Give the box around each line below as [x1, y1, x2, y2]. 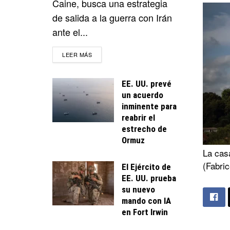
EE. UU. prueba [122, 172, 176, 183]
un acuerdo [122, 89, 163, 100]
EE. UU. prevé [122, 78, 171, 89]
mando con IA [122, 195, 171, 206]
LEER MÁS [62, 50, 92, 59]
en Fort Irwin [122, 206, 168, 217]
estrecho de [122, 123, 167, 134]
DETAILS [91, 49, 117, 58]
